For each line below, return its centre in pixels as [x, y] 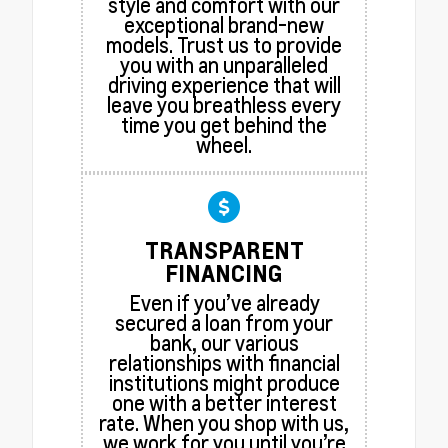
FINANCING [224, 273]
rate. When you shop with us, [224, 423]
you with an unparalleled [224, 65]
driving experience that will [224, 85]
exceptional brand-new [224, 25]
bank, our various [224, 343]
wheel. [224, 145]
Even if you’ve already [224, 303]
